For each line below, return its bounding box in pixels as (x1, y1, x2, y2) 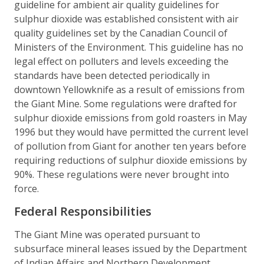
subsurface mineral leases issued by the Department (14, 242, 247, 255)
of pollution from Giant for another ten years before (14, 139, 246, 153)
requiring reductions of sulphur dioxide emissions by (14, 153, 247, 167)
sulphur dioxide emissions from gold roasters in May (14, 111, 247, 124)
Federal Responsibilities (14, 203, 151, 219)
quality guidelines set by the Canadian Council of (14, 26, 227, 39)
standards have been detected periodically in (14, 68, 210, 82)
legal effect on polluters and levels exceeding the (14, 54, 229, 68)
